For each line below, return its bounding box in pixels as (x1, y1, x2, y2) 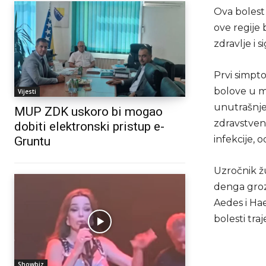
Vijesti (18, 87, 36, 96)
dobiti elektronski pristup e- (14, 119, 164, 134)
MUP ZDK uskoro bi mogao (14, 104, 163, 119)
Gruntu (14, 134, 50, 148)
